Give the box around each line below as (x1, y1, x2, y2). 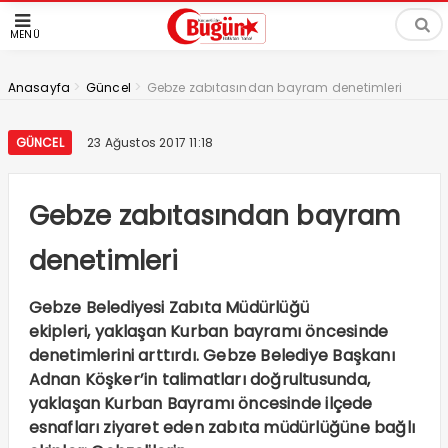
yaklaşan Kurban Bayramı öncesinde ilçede (28, 392, 373, 415)
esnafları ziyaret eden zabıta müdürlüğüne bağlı (28, 416, 415, 439)
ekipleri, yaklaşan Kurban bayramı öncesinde (28, 320, 389, 343)
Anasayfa (7, 79, 71, 96)
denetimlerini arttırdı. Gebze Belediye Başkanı (28, 344, 395, 367)
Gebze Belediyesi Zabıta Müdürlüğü (28, 296, 310, 319)
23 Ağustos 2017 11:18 (86, 134, 214, 151)
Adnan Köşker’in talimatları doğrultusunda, (28, 368, 370, 391)
